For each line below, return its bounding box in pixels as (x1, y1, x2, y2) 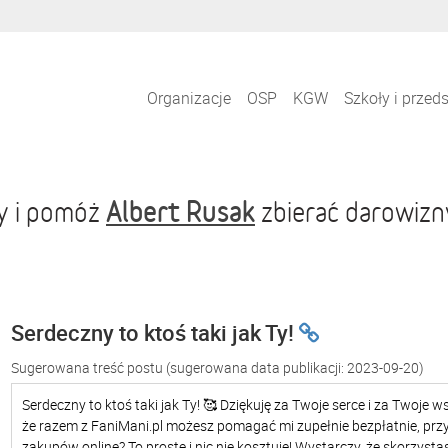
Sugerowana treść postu (11, 358, 166, 377)
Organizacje (147, 86, 232, 109)
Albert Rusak (106, 195, 255, 227)
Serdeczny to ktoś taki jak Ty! (11, 318, 299, 347)
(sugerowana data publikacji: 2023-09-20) (166, 358, 424, 377)
